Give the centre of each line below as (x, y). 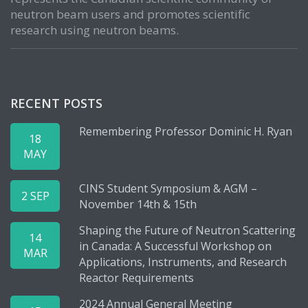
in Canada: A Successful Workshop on (175, 246)
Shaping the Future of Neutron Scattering (187, 230)
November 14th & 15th (138, 204)
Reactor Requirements (136, 278)
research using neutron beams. (95, 30)
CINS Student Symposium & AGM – (168, 188)
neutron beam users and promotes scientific (130, 14)
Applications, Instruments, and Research (183, 262)
